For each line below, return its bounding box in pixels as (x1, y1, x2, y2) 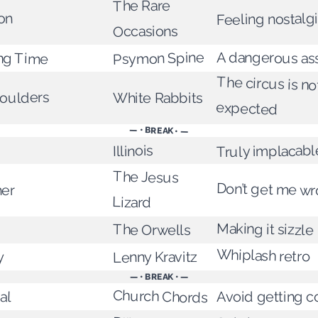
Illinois (112, 142, 153, 160)
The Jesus (113, 168, 180, 187)
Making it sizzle (216, 219, 314, 239)
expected (216, 99, 278, 119)
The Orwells (112, 221, 191, 239)
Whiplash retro (216, 246, 310, 266)
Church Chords (112, 287, 209, 307)
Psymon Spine (112, 48, 204, 69)
